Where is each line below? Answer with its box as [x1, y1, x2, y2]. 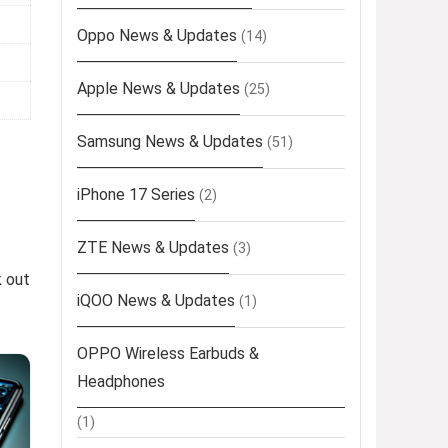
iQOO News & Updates [77, 291, 235, 311]
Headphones [77, 372, 165, 392]
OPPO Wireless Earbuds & [77, 344, 259, 364]
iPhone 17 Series [77, 185, 195, 205]
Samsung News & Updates [77, 132, 263, 152]
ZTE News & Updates [77, 238, 229, 258]
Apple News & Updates [77, 79, 240, 99]
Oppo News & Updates [77, 26, 237, 46]
